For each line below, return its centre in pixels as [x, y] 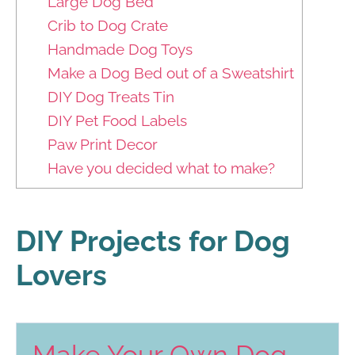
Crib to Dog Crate [107, 26]
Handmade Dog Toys [120, 50]
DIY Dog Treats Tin [111, 97]
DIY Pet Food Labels [117, 121]
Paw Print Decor [102, 145]
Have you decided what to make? [161, 168]
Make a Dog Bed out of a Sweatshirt [170, 73]
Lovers [61, 275]
